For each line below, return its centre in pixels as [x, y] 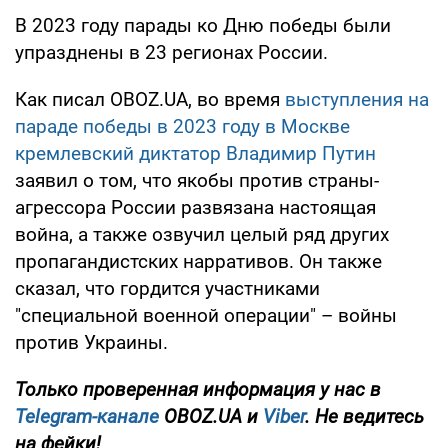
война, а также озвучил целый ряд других [202, 234]
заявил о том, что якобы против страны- [197, 180]
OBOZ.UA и [211, 416]
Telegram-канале [87, 416]
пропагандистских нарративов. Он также [198, 261]
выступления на [357, 99]
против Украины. [91, 342]
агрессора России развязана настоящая [195, 207]
